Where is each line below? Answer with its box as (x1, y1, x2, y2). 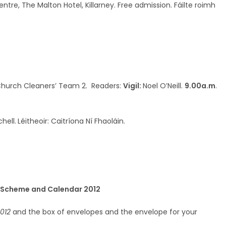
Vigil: (123, 80, 143, 91)
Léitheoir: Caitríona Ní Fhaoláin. (18, 116, 125, 126)
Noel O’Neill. (143, 80, 185, 91)
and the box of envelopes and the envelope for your (11, 206, 197, 217)
